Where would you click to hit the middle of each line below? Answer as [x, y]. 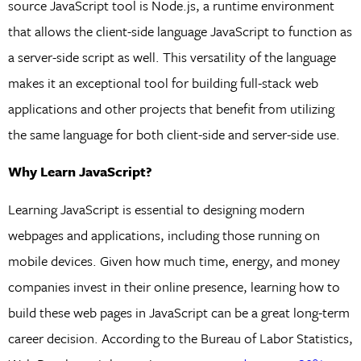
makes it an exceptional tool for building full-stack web [163, 83]
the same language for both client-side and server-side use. [174, 135]
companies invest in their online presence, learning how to [174, 286]
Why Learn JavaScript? [80, 172]
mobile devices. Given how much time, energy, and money [174, 260]
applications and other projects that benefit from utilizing [171, 109]
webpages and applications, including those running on [164, 234]
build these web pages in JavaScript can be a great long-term [178, 312]
